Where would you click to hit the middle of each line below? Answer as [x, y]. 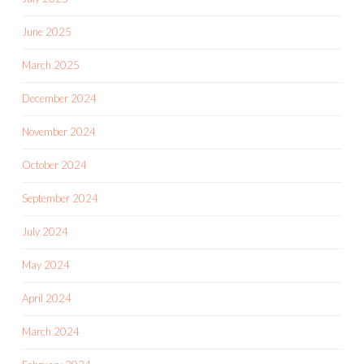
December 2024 [59, 99]
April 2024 [47, 299]
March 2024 [51, 332]
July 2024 [45, 232]
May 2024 [46, 265]
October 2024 [54, 165]
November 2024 [59, 132]
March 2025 [51, 65]
